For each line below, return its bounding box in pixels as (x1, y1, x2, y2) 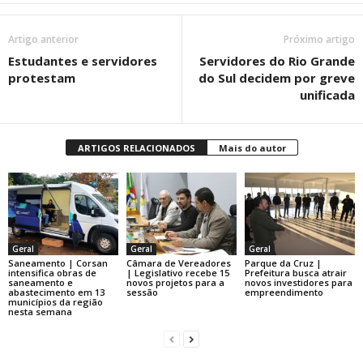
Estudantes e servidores (8, 53, 157, 69)
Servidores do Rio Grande (199, 53, 355, 69)
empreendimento (244, 285, 323, 298)
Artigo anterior (8, 32, 79, 46)
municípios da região (8, 295, 103, 308)
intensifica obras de (8, 266, 96, 279)
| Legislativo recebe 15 (126, 266, 229, 279)
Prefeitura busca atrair (244, 266, 347, 279)
